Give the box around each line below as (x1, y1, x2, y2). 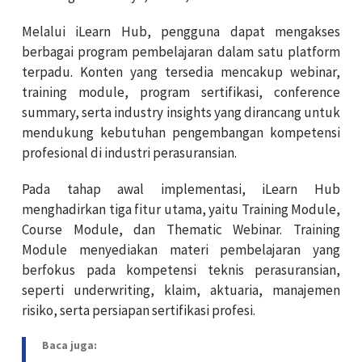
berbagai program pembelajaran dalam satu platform (22, 42, 340, 61)
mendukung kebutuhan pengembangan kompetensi (22, 123, 340, 141)
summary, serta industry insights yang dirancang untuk (22, 103, 340, 121)
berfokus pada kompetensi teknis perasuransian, (22, 260, 340, 279)
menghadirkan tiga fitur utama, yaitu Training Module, (22, 200, 340, 218)
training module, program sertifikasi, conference (22, 82, 340, 101)
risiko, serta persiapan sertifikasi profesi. (22, 301, 255, 319)
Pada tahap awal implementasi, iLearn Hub (22, 179, 340, 198)
